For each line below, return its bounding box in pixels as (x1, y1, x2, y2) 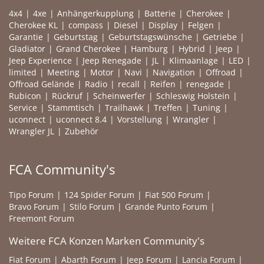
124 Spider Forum (64, 189, 134, 200)
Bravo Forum (9, 201, 59, 212)
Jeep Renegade (82, 55, 141, 66)
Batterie (144, 8, 176, 19)
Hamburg (131, 43, 168, 54)
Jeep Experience (9, 55, 72, 66)
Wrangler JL (9, 126, 54, 137)
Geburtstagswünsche (108, 31, 192, 42)
